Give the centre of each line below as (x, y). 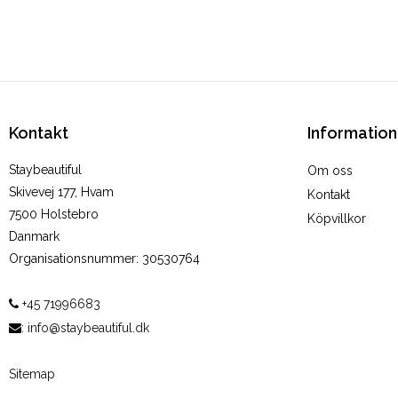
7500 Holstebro (54, 215)
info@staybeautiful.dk (88, 328)
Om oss (330, 171)
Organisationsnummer (72, 259)
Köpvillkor (337, 219)
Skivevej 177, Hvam (61, 192)
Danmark (34, 237)
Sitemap (32, 374)
